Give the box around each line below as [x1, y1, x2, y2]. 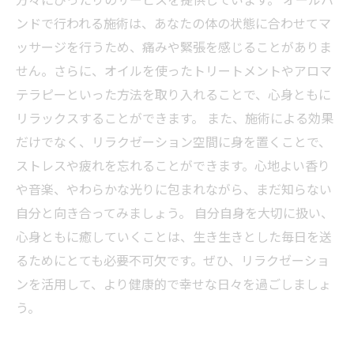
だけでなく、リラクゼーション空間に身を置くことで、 [16, 132, 331, 151]
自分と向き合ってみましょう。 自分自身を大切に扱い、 [16, 203, 333, 222]
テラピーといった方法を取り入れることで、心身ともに [16, 85, 331, 104]
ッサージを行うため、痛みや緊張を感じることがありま [16, 37, 332, 56]
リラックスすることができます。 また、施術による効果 [16, 108, 333, 127]
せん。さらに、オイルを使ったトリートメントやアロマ [16, 61, 332, 80]
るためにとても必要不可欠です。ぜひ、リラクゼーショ [16, 250, 330, 269]
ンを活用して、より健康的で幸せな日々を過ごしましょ [16, 274, 331, 293]
